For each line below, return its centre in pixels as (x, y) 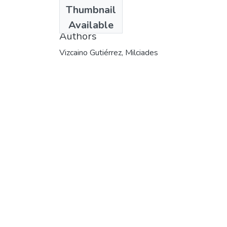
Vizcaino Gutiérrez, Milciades (109, 52)
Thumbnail (91, 10)
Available (91, 25)
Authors (78, 36)
